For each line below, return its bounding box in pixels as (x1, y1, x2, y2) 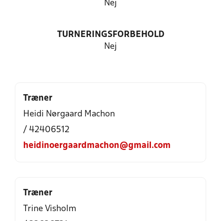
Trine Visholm (23, 205, 76, 213)
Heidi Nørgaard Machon (23, 110, 115, 118)
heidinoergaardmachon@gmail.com (23, 142, 171, 150)
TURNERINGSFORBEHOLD (57, 31, 164, 39)
